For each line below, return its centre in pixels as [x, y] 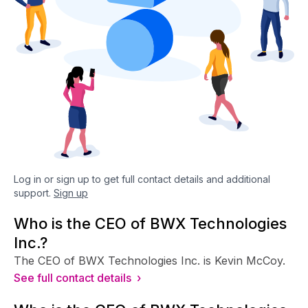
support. [32, 192]
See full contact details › [77, 277]
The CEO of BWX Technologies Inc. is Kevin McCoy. [150, 260]
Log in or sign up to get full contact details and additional [142, 179]
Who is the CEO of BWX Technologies [150, 223]
